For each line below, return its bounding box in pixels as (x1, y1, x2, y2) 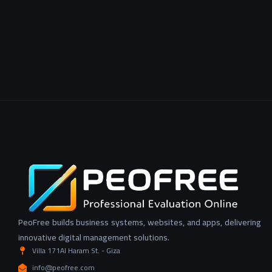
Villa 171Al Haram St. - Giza (32, 243, 120, 258)
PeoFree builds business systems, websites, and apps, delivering (18, 214, 261, 231)
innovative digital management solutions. (18, 229, 169, 246)
